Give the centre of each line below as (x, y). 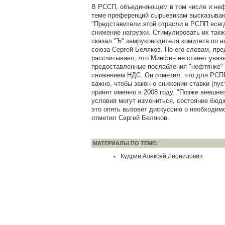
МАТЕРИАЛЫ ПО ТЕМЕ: (125, 143)
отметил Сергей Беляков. (130, 118)
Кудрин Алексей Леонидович (161, 156)
